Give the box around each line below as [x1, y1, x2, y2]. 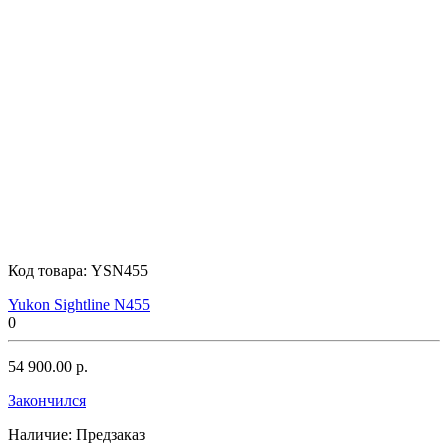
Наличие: [8, 425, 72, 443]
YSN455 [91, 261, 148, 279]
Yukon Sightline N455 [8, 295, 150, 313]
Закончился [8, 391, 86, 409]
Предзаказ [76, 425, 145, 443]
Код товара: [8, 261, 91, 279]
